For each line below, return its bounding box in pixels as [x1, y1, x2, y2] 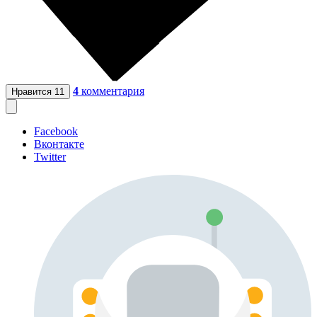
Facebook [34, 125, 78, 138]
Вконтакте [34, 138, 84, 151]
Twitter [34, 151, 66, 163]
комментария [81, 85, 144, 98]
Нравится [11, 86, 54, 98]
